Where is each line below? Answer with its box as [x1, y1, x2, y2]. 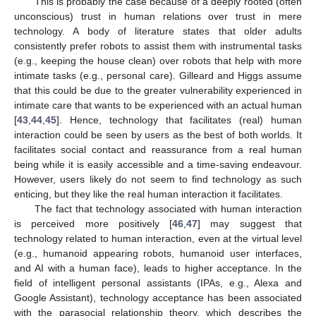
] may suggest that [197, 217, 303, 229]
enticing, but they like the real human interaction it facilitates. [14, 188, 283, 200]
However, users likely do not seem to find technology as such [14, 173, 302, 185]
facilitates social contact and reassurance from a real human [14, 143, 302, 155]
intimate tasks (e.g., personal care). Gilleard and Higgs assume [14, 69, 302, 81]
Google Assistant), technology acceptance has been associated [14, 291, 302, 303]
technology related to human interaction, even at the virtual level [14, 232, 302, 244]
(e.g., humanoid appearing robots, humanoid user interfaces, [14, 247, 302, 259]
